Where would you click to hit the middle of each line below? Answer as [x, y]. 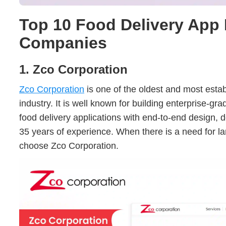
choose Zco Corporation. [69, 146]
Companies [63, 43]
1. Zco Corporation [73, 70]
